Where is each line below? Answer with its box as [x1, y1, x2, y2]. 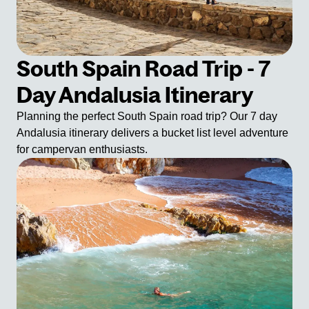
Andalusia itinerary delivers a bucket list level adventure [17, 126, 288, 139]
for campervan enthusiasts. [17, 143, 148, 155]
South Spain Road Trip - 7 [17, 56, 270, 81]
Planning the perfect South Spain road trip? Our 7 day [17, 110, 277, 122]
